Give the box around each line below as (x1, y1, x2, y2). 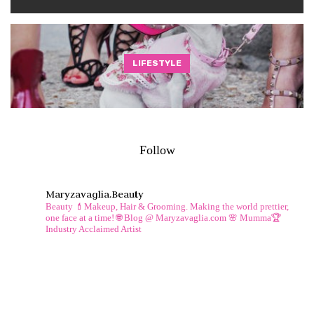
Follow (139, 142, 175, 157)
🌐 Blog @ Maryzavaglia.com (116, 212, 226, 223)
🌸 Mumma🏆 (226, 212, 281, 223)
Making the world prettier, (190, 200, 289, 212)
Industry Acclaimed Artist (46, 223, 142, 234)
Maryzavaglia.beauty (46, 187, 144, 200)
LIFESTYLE (132, 58, 182, 69)
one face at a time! (46, 212, 116, 223)
